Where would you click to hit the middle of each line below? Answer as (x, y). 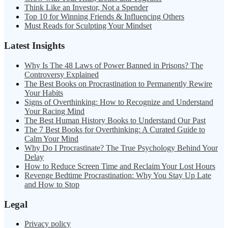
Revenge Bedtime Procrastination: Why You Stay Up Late (118, 175)
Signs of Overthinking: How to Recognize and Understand (119, 102)
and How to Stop (52, 184)
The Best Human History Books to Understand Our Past (115, 120)
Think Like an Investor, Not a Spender (86, 8)
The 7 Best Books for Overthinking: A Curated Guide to (115, 129)
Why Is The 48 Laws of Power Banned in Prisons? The (114, 65)
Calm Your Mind (51, 138)
